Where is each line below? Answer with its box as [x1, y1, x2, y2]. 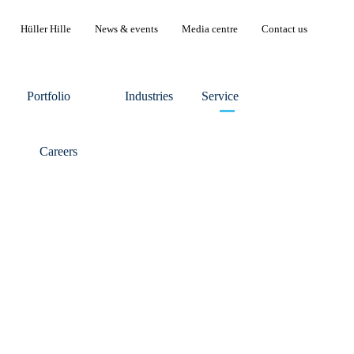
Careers [39, 144, 77, 158]
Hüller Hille [21, 23, 72, 35]
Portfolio [26, 88, 70, 103]
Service [201, 88, 239, 103]
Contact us [262, 23, 308, 35]
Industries [124, 88, 173, 103]
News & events [95, 23, 159, 35]
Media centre [182, 23, 239, 35]
